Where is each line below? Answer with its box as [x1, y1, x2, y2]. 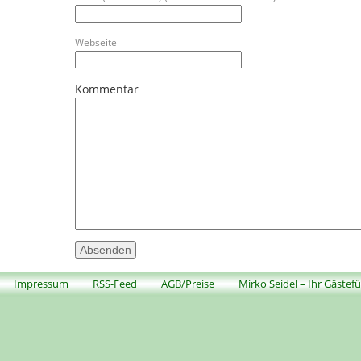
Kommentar [75, 81, 139, 97]
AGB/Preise [161, 276, 214, 291]
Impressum [14, 276, 68, 291]
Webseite [75, 35, 117, 50]
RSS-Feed [93, 276, 137, 291]
